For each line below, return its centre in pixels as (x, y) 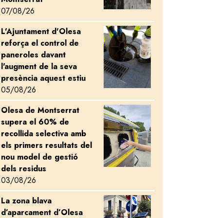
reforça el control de (40, 43)
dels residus (24, 168)
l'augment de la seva (39, 66)
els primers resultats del (46, 145)
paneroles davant (33, 54)
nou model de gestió (39, 157)
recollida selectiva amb (44, 133)
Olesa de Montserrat (40, 110)
